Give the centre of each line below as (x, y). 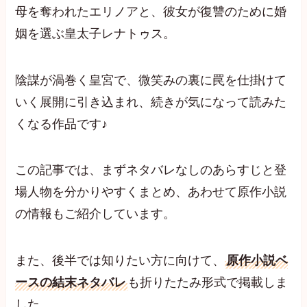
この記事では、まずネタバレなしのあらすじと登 (151, 170)
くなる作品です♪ (62, 124)
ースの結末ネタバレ (71, 283)
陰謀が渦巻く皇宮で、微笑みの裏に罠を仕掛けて (151, 80)
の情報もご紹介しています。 (96, 214)
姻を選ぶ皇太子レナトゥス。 (96, 33)
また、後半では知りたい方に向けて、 (120, 261)
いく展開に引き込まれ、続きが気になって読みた (151, 102)
